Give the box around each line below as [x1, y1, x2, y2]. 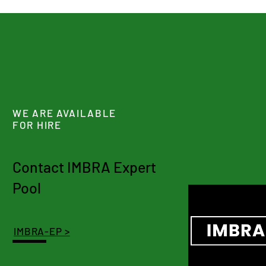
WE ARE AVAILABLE [12, 107, 117, 119]
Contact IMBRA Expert [12, 158, 156, 176]
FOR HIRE [12, 119, 62, 131]
